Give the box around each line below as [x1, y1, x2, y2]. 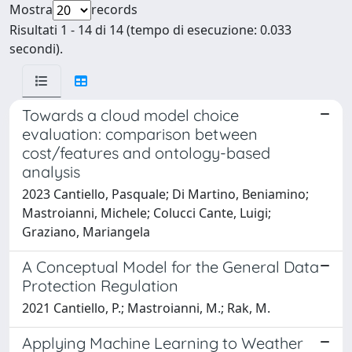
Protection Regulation [22, 275, 178, 295]
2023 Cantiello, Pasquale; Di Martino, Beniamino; [22, 185, 309, 203]
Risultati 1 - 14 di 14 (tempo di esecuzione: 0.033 [9, 20, 291, 38]
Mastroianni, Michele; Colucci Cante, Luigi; [22, 203, 271, 222]
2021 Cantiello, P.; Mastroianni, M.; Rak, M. [22, 299, 270, 317]
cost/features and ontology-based [22, 142, 270, 163]
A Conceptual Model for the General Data [22, 256, 319, 277]
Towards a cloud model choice [22, 104, 239, 125]
